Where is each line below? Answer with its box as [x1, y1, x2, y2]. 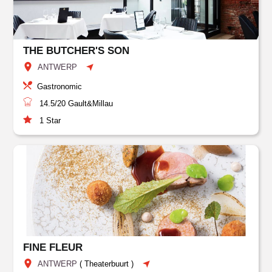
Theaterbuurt [84, 259, 129, 268]
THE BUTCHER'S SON [23, 45, 130, 56]
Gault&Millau [66, 99, 114, 108]
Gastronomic [37, 82, 83, 91]
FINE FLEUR [23, 242, 83, 253]
